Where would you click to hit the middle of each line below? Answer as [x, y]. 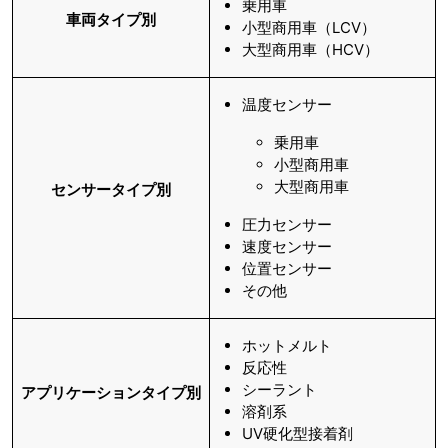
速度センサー [287, 247]
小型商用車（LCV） [309, 28]
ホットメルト [287, 346]
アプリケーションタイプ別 [111, 393]
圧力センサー [287, 225]
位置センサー [287, 269]
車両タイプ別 [111, 20]
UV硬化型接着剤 [297, 434]
